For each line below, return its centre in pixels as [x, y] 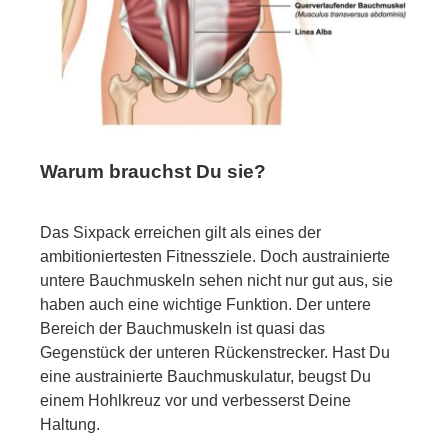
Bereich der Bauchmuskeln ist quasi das [182, 328]
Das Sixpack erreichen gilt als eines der [180, 232]
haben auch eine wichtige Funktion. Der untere [205, 304]
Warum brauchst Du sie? [153, 171]
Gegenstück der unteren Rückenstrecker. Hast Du [215, 352]
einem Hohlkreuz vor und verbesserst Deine [195, 400]
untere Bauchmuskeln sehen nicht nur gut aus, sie [216, 280]
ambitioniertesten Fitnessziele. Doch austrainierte [215, 256]
